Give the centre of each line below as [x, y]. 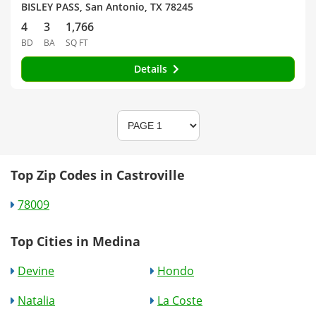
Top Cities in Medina [75, 241]
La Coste [180, 300]
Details [152, 68]
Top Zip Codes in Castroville [98, 175]
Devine [36, 271]
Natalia [36, 300]
